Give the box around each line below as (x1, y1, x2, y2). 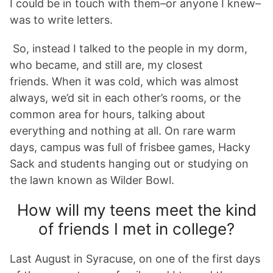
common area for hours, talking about (10, 108, 205, 121)
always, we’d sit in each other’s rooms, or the (10, 91, 241, 104)
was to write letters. (10, 13, 116, 26)
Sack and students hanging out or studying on (10, 157, 249, 170)
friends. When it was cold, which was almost (10, 75, 239, 88)
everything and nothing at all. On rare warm (10, 124, 236, 137)
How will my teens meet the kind (16, 200, 257, 219)
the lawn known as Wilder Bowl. (10, 174, 180, 186)
